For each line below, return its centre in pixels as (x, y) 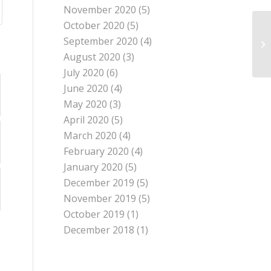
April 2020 (87, 120)
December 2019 (99, 183)
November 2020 (100, 10)
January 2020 (93, 167)
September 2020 (101, 41)
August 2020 (92, 57)
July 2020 (84, 73)
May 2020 (86, 104)
